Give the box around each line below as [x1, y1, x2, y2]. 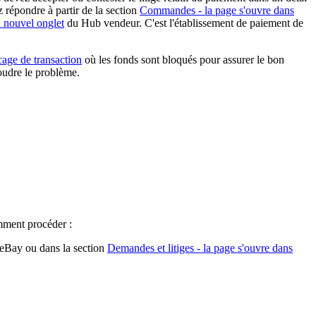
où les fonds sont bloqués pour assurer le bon [82, 54, 284, 66]
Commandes [140, 4, 195, 17]
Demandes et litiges [107, 241, 194, 254]
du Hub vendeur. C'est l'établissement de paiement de [64, 17, 303, 30]
